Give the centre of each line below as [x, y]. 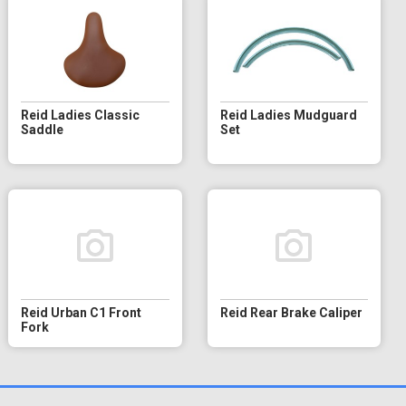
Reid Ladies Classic [81, 115]
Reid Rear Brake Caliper [291, 312]
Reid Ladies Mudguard [288, 115]
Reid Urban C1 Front [82, 312]
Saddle [43, 129]
